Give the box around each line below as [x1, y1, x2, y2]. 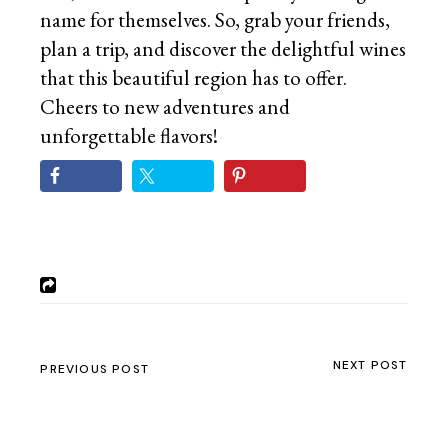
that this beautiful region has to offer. [40, 63, 348, 91]
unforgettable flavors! [40, 121, 219, 149]
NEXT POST [332, 356, 408, 373]
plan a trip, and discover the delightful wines [40, 34, 407, 62]
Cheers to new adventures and [40, 92, 291, 120]
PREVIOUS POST [40, 360, 149, 377]
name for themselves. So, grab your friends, [40, 5, 391, 33]
